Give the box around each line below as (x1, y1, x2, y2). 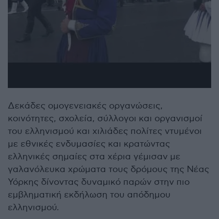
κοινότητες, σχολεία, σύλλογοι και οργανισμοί (8, 113, 202, 124)
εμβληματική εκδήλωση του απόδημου (8, 190, 171, 200)
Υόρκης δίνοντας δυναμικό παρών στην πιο (8, 177, 190, 187)
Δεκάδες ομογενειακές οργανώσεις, (8, 101, 163, 111)
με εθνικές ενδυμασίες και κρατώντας (8, 139, 170, 149)
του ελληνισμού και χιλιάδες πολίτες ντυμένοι (8, 126, 202, 136)
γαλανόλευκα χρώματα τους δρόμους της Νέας (8, 164, 209, 175)
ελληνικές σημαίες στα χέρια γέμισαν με (8, 152, 180, 162)
